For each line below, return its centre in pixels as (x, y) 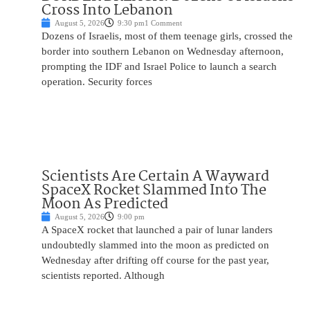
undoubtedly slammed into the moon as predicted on (155, 245)
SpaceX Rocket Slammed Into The (154, 191)
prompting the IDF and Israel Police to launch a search (159, 67)
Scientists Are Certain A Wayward (155, 177)
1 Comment (163, 23)
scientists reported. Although (103, 276)
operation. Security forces (97, 82)
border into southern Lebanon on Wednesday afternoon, (163, 52)
